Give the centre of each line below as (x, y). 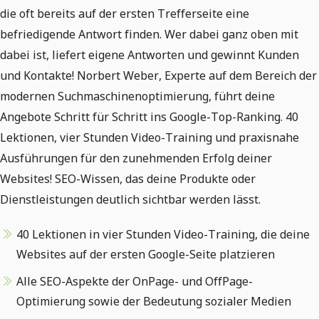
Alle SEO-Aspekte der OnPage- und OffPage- (135, 281)
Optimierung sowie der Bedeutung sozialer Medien (154, 301)
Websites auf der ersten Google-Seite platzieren (146, 254)
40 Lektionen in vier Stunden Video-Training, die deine (163, 234)
